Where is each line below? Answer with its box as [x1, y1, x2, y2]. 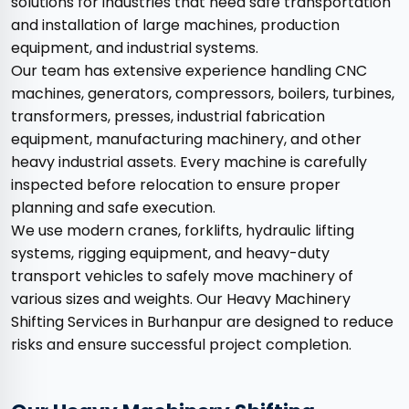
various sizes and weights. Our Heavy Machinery [11, 288, 351, 310]
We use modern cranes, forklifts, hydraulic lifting [11, 220, 354, 242]
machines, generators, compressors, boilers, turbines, [11, 83, 394, 105]
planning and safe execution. [11, 197, 215, 219]
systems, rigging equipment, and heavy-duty [11, 243, 330, 265]
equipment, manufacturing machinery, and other [11, 129, 362, 151]
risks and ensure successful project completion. [11, 334, 351, 356]
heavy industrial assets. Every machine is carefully [11, 152, 367, 173]
